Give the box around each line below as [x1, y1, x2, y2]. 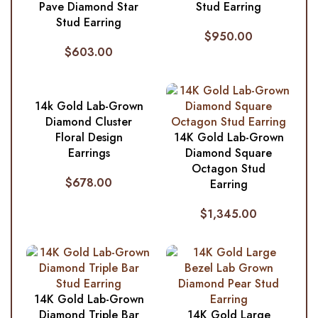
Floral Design [55, 128, 123, 146]
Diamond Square [185, 144, 273, 161]
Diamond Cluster [45, 113, 133, 130]
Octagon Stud [192, 160, 266, 177]
